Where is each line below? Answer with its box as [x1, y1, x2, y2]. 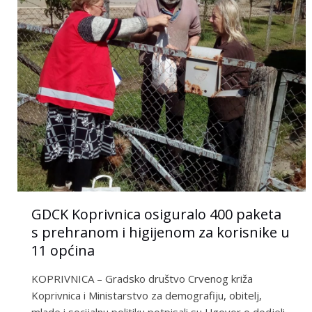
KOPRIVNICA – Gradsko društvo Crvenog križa [31, 272, 253, 286]
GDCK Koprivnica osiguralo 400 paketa [31, 205, 282, 224]
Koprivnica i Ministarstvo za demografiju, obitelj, [31, 288, 263, 303]
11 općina [31, 241, 95, 260]
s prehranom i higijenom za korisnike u [31, 223, 290, 242]
